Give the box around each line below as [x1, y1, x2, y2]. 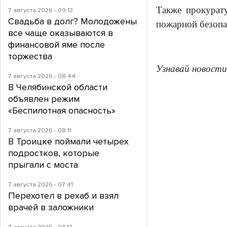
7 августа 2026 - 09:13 [8, 6, 73, 15]
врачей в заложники [8, 202, 94, 213]
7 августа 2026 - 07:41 [8, 180, 73, 189]
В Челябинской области [8, 82, 107, 93]
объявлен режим [8, 93, 80, 105]
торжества [8, 51, 52, 62]
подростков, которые [8, 147, 99, 159]
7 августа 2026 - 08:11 [8, 126, 71, 135]
